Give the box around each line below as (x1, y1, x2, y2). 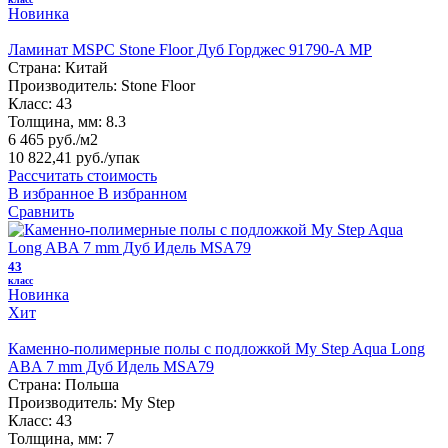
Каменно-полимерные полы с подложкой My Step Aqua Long (8, 339, 425, 357)
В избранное (8, 184, 94, 202)
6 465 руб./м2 (8, 130, 98, 148)
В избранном (98, 184, 187, 202)
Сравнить (8, 202, 74, 220)
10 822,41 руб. (8, 148, 104, 166)
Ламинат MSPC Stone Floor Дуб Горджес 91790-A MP (8, 40, 372, 58)
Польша (65, 375, 119, 393)
